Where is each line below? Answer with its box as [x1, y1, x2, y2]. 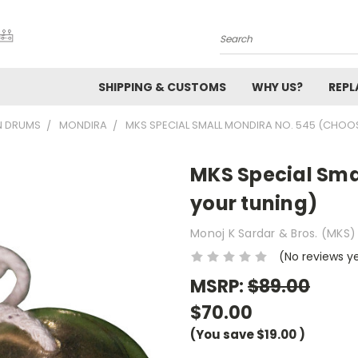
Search [220, 37, 259, 54]
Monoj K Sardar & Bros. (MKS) [190, 225, 356, 241]
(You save [190, 325, 254, 343]
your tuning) [190, 190, 317, 217]
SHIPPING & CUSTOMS [98, 79, 226, 95]
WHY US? [252, 79, 303, 95]
